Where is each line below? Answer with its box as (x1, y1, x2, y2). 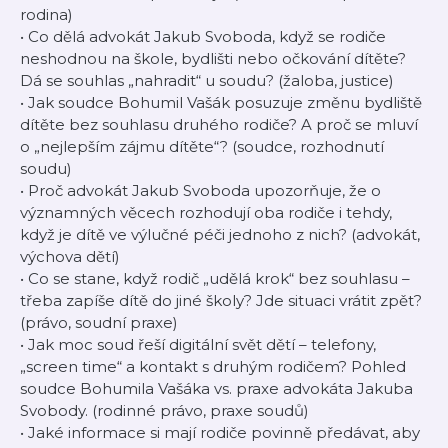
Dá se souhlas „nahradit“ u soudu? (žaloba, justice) (20, 71, 394, 90)
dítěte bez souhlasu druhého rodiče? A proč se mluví (20, 115, 418, 134)
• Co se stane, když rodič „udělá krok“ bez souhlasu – (20, 269, 410, 288)
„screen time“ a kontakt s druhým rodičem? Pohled (20, 357, 406, 376)
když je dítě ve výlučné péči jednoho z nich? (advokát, (20, 225, 420, 244)
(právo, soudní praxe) (20, 313, 178, 332)
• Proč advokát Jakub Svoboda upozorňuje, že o (20, 181, 381, 200)
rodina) (20, 5, 73, 24)
